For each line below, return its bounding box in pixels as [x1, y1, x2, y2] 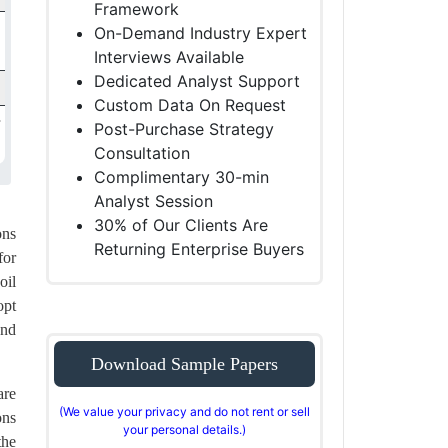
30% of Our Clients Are [93, 214, 268, 235]
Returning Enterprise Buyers [93, 238, 304, 259]
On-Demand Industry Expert [93, 22, 307, 43]
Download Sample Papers [90, 353, 278, 374]
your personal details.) [122, 421, 246, 437]
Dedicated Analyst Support [93, 70, 300, 91]
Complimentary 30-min [93, 166, 269, 187]
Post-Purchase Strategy [93, 118, 274, 139]
